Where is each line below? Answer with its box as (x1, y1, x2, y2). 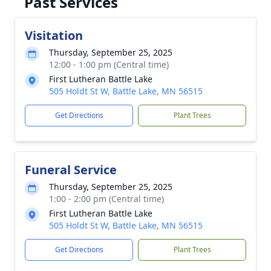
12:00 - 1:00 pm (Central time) (49, 59, 169, 70)
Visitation (25, 27, 83, 44)
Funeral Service (25, 162, 117, 178)
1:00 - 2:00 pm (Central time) (49, 193, 164, 204)
